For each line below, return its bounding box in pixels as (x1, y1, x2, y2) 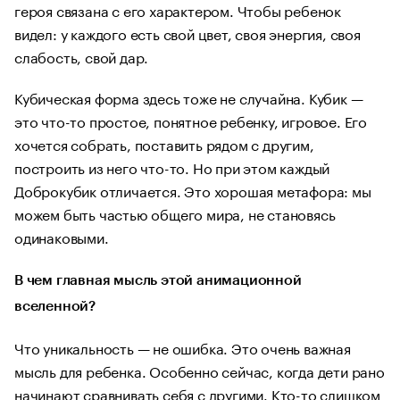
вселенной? (14, 299, 96, 313)
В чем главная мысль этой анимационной (14, 273, 302, 287)
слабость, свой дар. (14, 45, 149, 67)
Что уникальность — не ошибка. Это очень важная (14, 336, 351, 358)
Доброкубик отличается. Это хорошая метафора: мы (14, 179, 371, 201)
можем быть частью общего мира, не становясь (14, 202, 336, 224)
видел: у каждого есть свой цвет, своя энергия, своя (14, 21, 361, 44)
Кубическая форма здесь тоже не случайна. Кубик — (14, 86, 363, 108)
